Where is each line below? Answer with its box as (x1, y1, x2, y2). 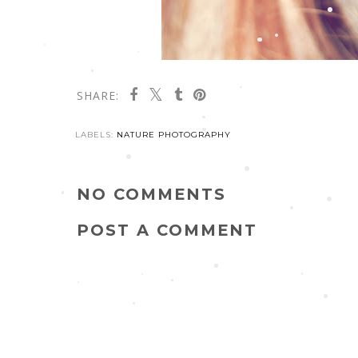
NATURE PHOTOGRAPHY (117, 129, 231, 141)
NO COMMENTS (77, 185, 226, 205)
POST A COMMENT (77, 221, 257, 241)
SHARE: (77, 88, 119, 104)
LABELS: (75, 129, 117, 141)
